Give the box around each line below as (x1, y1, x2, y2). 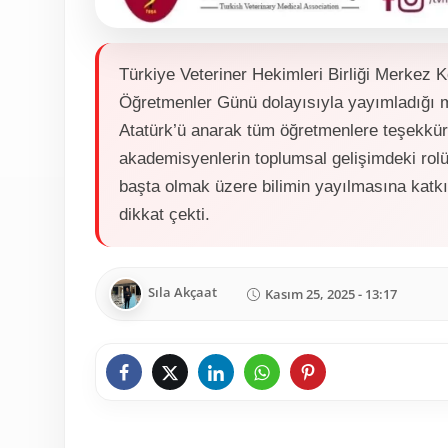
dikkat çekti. (119, 205, 210, 225)
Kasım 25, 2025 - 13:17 (265, 284, 397, 303)
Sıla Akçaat (148, 283, 217, 302)
